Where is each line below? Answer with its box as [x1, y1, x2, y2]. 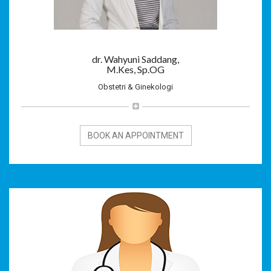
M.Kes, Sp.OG [106, 63, 165, 75]
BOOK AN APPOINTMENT [87, 130, 184, 140]
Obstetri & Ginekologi [98, 82, 173, 91]
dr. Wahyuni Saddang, [92, 53, 179, 65]
